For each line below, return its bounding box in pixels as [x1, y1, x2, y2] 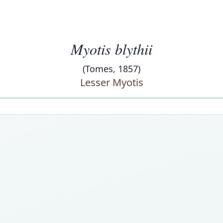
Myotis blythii [71, 39, 152, 59]
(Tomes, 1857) [83, 63, 140, 75]
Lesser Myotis [80, 76, 143, 89]
